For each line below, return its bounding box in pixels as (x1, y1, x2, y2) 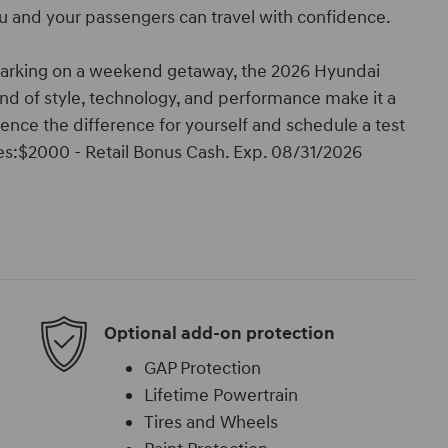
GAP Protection (144, 357, 261, 380)
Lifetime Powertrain (144, 384, 298, 407)
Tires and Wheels (144, 411, 278, 434)
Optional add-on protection (104, 321, 335, 345)
